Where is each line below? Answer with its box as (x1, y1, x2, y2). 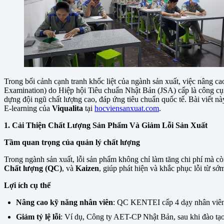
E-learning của (4, 104, 52, 113)
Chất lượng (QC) (4, 164, 62, 173)
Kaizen (75, 164, 99, 173)
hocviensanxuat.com (94, 104, 159, 113)
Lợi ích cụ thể (4, 181, 50, 190)
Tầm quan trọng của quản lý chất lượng (4, 138, 140, 147)
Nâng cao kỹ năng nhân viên (16, 198, 113, 207)
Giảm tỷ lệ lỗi (16, 212, 60, 221)
